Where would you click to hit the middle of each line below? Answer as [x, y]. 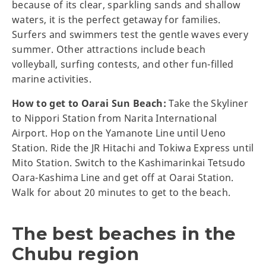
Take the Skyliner [208, 103]
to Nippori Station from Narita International [115, 118]
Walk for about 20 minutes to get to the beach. [121, 192]
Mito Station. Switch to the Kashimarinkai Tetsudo [129, 162]
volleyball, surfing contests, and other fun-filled [123, 64]
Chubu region [76, 254]
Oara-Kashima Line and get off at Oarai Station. [123, 177]
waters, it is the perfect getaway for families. [116, 19]
